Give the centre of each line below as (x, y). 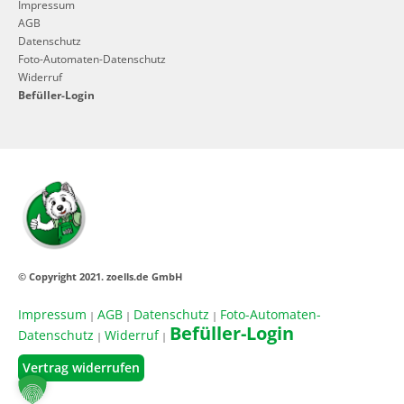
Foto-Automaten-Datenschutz (92, 58)
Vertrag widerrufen (81, 367)
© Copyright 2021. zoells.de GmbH (100, 276)
